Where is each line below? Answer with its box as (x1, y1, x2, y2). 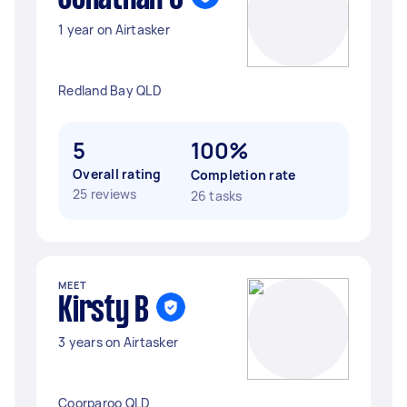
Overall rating (73, 165, 162, 183)
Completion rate (190, 166, 296, 184)
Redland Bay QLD (58, 82, 162, 99)
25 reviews (73, 185, 137, 203)
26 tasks (190, 187, 243, 204)
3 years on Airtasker (58, 333, 178, 351)
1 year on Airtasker (58, 21, 170, 38)
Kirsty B (58, 295, 149, 328)
